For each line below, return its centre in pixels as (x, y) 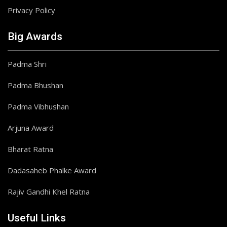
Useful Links (37, 218)
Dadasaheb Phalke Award (52, 170)
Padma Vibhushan (38, 106)
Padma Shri (27, 64)
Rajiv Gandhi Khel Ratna (49, 192)
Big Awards (35, 36)
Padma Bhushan (35, 85)
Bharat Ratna (30, 149)
